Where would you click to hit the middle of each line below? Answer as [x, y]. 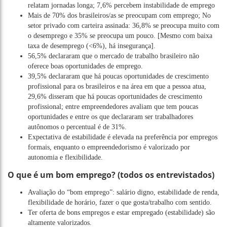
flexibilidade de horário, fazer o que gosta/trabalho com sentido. [120, 202]
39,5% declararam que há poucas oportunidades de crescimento [118, 76]
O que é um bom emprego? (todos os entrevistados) [111, 175]
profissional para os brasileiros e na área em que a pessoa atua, [117, 86]
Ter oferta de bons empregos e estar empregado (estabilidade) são [121, 212]
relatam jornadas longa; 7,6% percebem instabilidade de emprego [121, 5]
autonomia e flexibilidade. [65, 157]
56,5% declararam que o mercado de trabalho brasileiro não [113, 56]
